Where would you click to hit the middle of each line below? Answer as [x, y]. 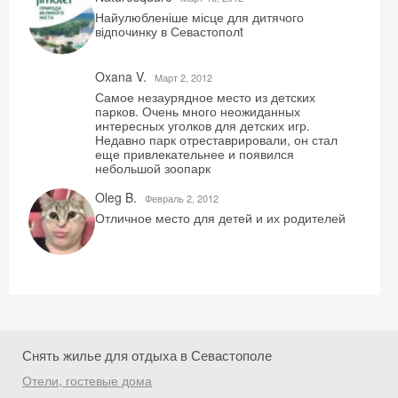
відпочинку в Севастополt [169, 31]
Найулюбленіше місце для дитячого [199, 17]
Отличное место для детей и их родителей [220, 218]
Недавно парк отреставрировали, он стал [216, 139]
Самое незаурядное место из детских [205, 97]
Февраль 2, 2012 [182, 198]
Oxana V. [123, 76]
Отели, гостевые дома [87, 380]
